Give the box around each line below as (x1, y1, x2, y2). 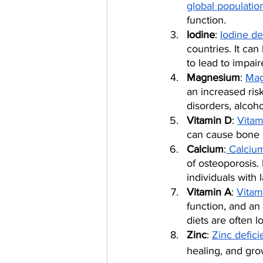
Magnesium (187, 72, 240, 83)
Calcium (187, 143, 224, 155)
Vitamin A (187, 186, 231, 198)
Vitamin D (187, 114, 232, 126)
